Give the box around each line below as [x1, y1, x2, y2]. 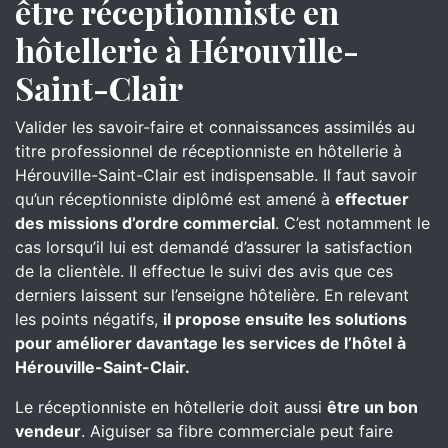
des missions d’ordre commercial [15, 213, 275, 233]
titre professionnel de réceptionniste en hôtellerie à [15, 141, 402, 161]
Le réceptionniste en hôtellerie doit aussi [15, 397, 327, 417]
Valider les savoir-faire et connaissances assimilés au [15, 117, 415, 137]
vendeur [15, 421, 81, 441]
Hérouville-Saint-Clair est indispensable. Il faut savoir [15, 165, 417, 185]
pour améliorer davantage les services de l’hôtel [15, 333, 392, 353]
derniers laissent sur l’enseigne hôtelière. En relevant [15, 285, 409, 305]
